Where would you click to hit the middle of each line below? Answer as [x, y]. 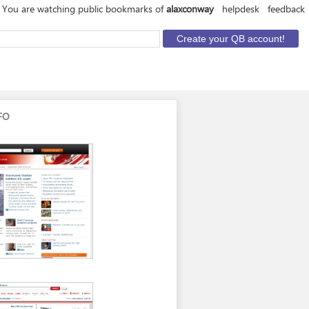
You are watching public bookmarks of [84, 9]
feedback [286, 9]
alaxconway [190, 9]
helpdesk [241, 9]
